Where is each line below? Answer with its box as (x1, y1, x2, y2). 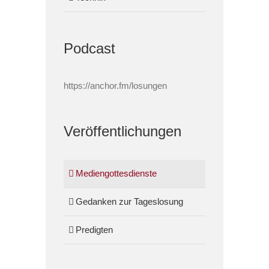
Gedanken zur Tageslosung (76, 196, 184, 207)
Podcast (64, 40, 116, 57)
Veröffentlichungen (64, 123, 182, 140)
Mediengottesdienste (76, 168, 157, 178)
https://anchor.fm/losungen (64, 80, 168, 91)
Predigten (76, 224, 113, 235)
